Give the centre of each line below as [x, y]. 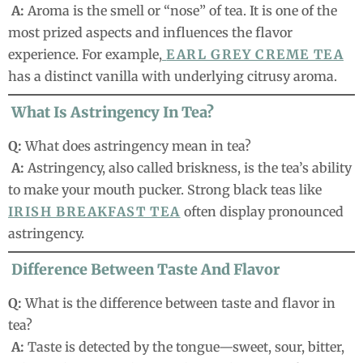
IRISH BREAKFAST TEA [94, 212]
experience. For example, [85, 55]
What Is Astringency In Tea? [111, 113]
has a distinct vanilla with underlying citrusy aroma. [173, 77]
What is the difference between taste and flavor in [179, 303]
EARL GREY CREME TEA [255, 55]
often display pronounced [262, 212]
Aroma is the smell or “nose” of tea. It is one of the [181, 11]
